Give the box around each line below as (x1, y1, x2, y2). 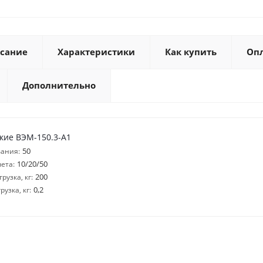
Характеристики (58, 46, 135, 58)
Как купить (165, 46, 217, 58)
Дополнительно (22, 79, 96, 91)
